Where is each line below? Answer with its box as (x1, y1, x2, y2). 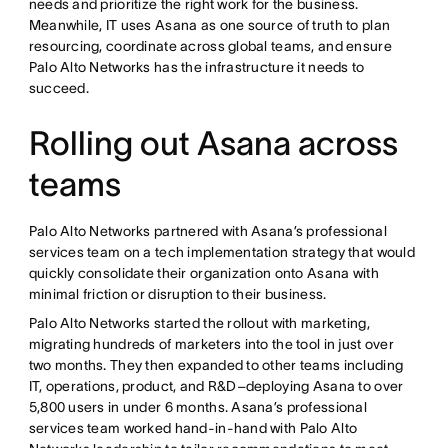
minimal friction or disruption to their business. (28, 285, 330, 302)
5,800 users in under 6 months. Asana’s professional (28, 398, 367, 415)
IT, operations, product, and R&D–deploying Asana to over (28, 377, 404, 394)
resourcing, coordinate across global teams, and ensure (28, 37, 392, 54)
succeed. (28, 79, 89, 96)
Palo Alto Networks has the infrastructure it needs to (28, 58, 365, 75)
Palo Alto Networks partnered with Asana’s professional (28, 222, 387, 239)
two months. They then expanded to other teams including (28, 356, 404, 373)
